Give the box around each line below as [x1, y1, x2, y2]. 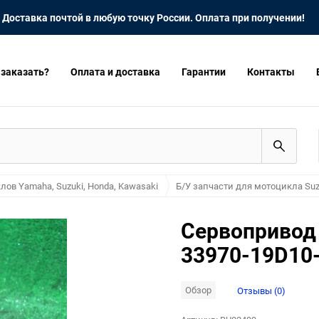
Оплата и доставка [70, 64, 160, 78]
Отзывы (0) [237, 283, 286, 297]
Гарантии [182, 64, 226, 78]
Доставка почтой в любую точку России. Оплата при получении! [2, 11, 305, 24]
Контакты [247, 64, 295, 78]
